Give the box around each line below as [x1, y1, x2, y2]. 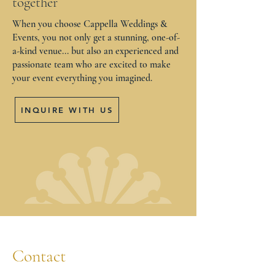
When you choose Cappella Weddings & [12, 18, 167, 30]
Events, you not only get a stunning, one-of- [12, 31, 180, 44]
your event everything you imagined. [12, 72, 155, 84]
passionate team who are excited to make [12, 58, 171, 71]
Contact [12, 246, 66, 266]
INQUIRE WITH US [20, 105, 114, 115]
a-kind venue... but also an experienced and [12, 45, 179, 57]
